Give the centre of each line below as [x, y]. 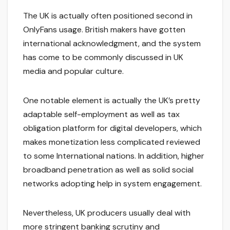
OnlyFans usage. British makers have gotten [104, 30]
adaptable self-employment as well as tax [101, 114]
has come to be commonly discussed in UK [103, 57]
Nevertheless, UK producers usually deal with [107, 213]
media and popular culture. [73, 71]
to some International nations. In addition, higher [114, 156]
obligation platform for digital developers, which [112, 128]
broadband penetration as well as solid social [108, 170]
